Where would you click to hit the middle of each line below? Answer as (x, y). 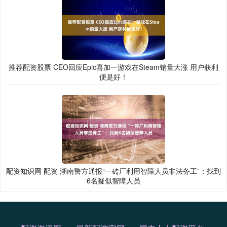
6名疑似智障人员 (113, 180)
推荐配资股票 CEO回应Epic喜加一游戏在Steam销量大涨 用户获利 (113, 67)
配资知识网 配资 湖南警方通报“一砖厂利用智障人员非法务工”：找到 (113, 171)
